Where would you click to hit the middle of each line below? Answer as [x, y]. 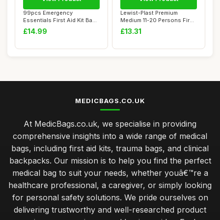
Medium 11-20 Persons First [158, 20]
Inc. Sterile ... [41, 27]
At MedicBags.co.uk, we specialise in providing [110, 124]
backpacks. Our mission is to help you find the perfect [110, 161]
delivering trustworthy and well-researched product [110, 210]
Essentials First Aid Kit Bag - [61, 20]
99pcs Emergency [48, 13]
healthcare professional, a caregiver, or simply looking [110, 185]
